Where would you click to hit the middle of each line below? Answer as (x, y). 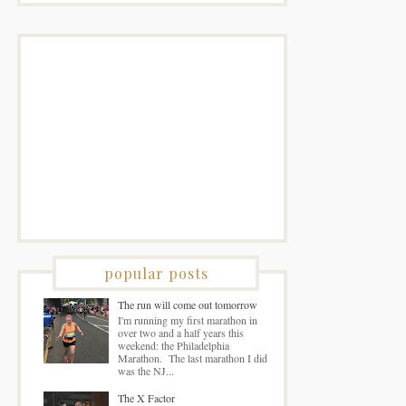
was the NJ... (145, 370)
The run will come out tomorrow (187, 305)
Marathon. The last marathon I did (192, 358)
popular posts (156, 273)
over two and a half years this (180, 332)
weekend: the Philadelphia (173, 345)
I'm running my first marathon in (187, 319)
